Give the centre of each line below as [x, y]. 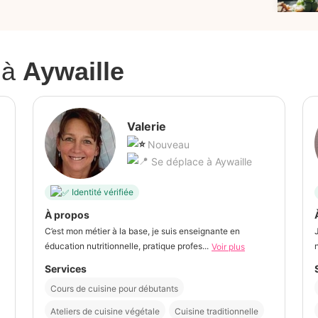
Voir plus [228, 246]
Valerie [147, 126]
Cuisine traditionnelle [216, 311]
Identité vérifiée [103, 192]
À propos [67, 214]
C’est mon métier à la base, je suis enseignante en [142, 231]
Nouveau [169, 144]
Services [66, 268]
